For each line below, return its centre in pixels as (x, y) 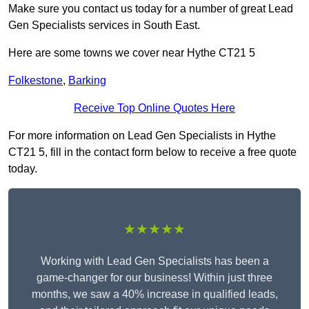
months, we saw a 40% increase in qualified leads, (154, 295)
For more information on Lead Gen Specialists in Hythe (142, 136)
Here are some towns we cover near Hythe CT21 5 (132, 53)
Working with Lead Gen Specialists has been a (154, 261)
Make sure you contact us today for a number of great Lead (151, 9)
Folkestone (36, 81)
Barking (87, 81)
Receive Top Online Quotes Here (154, 108)
